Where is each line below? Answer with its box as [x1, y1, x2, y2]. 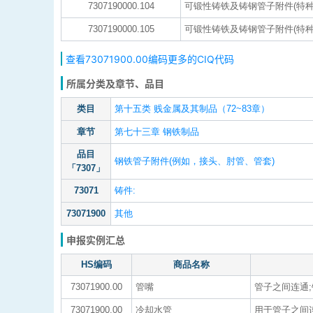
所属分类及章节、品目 [66, 78, 164, 89]
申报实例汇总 [66, 234, 125, 246]
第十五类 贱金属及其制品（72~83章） [115, 103, 270, 114]
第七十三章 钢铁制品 [115, 126, 199, 137]
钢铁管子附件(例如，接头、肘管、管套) [115, 156, 275, 166]
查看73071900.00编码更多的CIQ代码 [66, 53, 234, 65]
